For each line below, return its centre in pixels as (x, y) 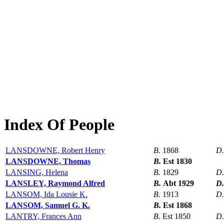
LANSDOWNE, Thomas (48, 161)
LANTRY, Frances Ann (43, 216)
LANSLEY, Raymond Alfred (55, 183)
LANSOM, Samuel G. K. (48, 205)
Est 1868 (177, 205)
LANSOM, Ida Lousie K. (46, 194)
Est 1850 (176, 216)
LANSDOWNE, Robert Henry (55, 150)
